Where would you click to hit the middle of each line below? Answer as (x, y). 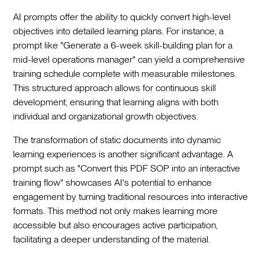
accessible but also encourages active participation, (116, 225)
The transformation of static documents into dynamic (117, 140)
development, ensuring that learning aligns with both (116, 102)
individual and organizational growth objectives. (106, 116)
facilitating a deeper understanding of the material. (112, 239)
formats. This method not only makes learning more (116, 211)
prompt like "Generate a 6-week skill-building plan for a (123, 45)
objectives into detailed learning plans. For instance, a (119, 31)
